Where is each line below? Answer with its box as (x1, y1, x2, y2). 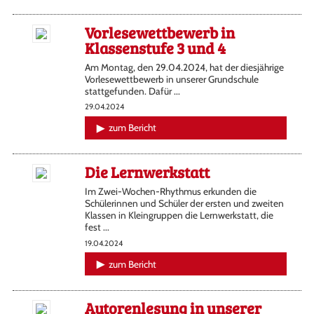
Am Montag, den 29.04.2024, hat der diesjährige (84, 61, 284, 73)
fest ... (84, 221, 109, 233)
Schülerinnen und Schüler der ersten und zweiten (84, 197, 284, 209)
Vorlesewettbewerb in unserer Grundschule (84, 73, 259, 85)
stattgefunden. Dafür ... (84, 85, 180, 97)
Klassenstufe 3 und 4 (84, 36, 226, 58)
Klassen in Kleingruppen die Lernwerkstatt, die (84, 209, 273, 221)
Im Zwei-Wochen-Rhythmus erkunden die (84, 185, 257, 197)
